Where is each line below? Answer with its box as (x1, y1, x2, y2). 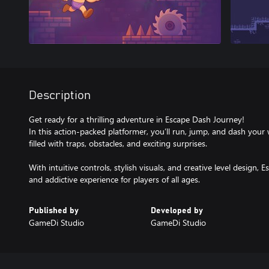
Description (29, 89, 91, 101)
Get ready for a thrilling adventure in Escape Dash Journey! (29, 113, 244, 125)
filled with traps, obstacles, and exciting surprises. (29, 138, 207, 149)
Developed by (150, 207, 203, 215)
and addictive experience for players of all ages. (29, 174, 200, 185)
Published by (29, 207, 79, 215)
